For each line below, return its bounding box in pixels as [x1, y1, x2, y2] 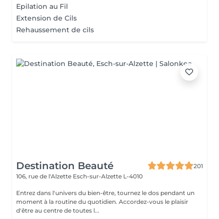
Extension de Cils [16, 14, 77, 22]
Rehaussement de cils [16, 25, 94, 34]
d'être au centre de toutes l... [16, 207, 99, 214]
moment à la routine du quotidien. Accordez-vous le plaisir [16, 198, 119, 205]
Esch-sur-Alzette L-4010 [73, 173, 143, 180]
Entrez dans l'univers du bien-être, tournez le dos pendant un [16, 189, 195, 197]
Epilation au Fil [16, 2, 68, 11]
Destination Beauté [16, 160, 113, 172]
